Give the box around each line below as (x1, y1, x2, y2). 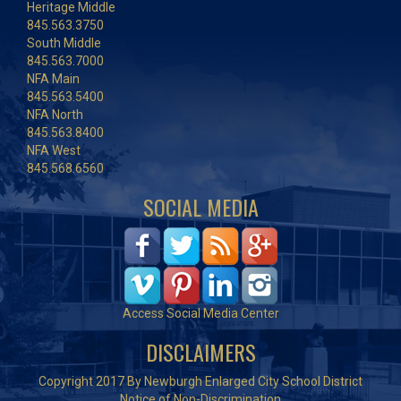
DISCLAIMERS (145, 336, 256, 368)
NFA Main (27, 72, 80, 86)
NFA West (27, 143, 81, 158)
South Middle (27, 36, 101, 50)
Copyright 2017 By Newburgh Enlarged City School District (38, 374, 363, 388)
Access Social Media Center (122, 306, 279, 320)
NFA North (27, 107, 83, 122)
